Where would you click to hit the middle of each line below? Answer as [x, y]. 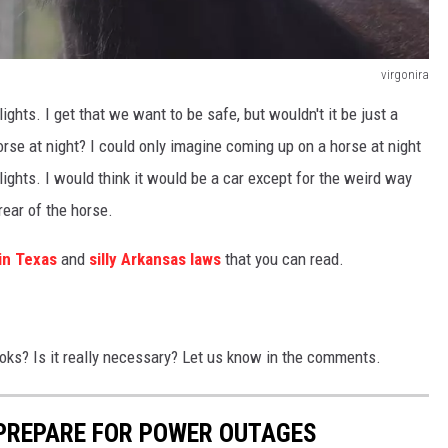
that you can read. [282, 259]
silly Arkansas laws [155, 259]
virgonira [405, 75]
